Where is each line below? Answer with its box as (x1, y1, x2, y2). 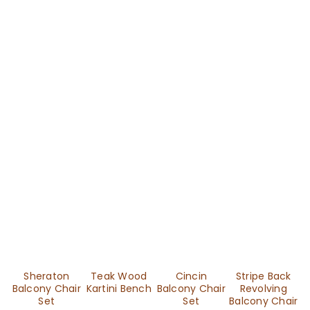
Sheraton (24, 269, 70, 283)
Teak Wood (91, 269, 147, 283)
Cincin (175, 269, 207, 283)
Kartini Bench (86, 282, 152, 295)
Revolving (239, 282, 287, 295)
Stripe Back (235, 269, 291, 283)
